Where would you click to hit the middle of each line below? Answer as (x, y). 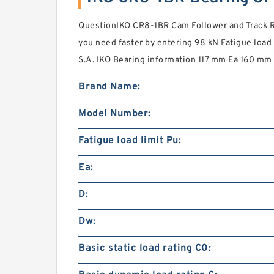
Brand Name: (109, 87)
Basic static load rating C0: (145, 248)
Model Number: (115, 114)
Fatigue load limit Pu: (130, 141)
